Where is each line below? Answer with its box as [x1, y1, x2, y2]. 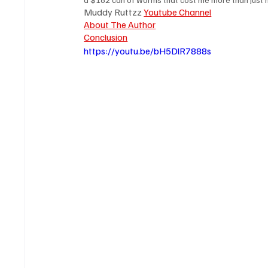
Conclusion [84, 31, 128, 44]
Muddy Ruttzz [84, 6, 144, 19]
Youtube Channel [144, 6, 212, 19]
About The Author [84, 19, 156, 31]
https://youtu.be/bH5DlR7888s [84, 45, 212, 57]
